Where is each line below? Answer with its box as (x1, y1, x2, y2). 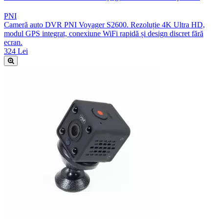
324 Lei (4, 47, 28, 56)
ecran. (4, 38, 22, 47)
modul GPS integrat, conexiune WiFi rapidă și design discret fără (4, 29, 203, 38)
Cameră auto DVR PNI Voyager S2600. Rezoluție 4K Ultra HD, (4, 21, 205, 29)
